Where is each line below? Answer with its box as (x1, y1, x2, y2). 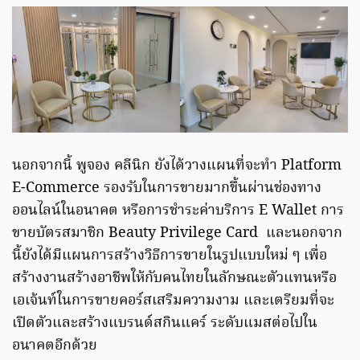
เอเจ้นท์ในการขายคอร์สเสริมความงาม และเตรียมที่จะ (12, 289, 334, 313)
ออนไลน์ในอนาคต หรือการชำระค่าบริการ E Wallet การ (12, 199, 344, 223)
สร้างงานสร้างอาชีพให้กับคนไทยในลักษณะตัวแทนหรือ (12, 267, 337, 291)
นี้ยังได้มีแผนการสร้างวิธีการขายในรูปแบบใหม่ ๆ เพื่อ (12, 244, 327, 268)
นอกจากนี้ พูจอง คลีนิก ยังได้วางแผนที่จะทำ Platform (12, 154, 342, 178)
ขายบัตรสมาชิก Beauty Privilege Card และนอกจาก (12, 222, 342, 246)
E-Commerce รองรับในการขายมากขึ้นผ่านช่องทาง (12, 177, 321, 201)
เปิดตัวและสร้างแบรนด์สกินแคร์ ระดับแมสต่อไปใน (12, 312, 317, 336)
